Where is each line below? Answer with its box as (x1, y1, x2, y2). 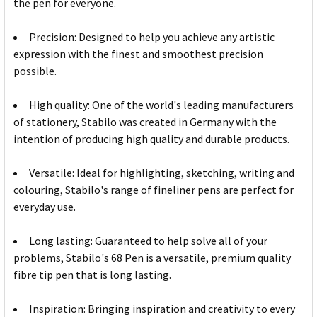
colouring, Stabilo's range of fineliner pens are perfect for (13, 183, 294, 197)
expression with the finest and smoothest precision (13, 47, 263, 62)
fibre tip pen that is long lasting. (13, 267, 171, 282)
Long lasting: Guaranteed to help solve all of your (29, 234, 267, 248)
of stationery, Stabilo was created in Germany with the (13, 115, 277, 129)
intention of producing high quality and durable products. (13, 132, 289, 146)
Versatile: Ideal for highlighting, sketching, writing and (29, 166, 294, 180)
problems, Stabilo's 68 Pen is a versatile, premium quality (13, 250, 291, 265)
